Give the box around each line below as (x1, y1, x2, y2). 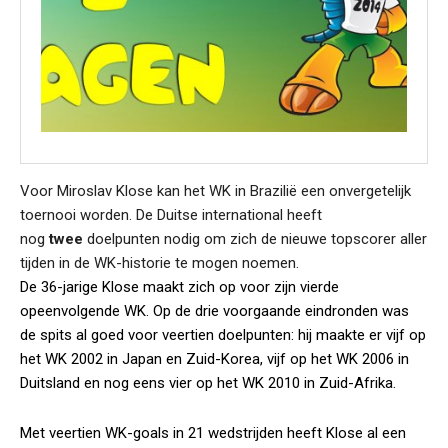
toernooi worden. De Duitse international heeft (20, 206, 322, 224)
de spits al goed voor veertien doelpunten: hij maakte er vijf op (20, 326, 426, 344)
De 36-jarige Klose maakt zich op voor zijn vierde (20, 278, 339, 296)
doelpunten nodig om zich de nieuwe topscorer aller (83, 230, 427, 248)
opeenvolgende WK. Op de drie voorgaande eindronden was (20, 302, 409, 320)
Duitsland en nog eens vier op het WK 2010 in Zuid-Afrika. (20, 374, 396, 392)
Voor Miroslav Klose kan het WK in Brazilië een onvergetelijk (20, 182, 411, 200)
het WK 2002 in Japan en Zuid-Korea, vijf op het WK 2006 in (20, 350, 409, 368)
